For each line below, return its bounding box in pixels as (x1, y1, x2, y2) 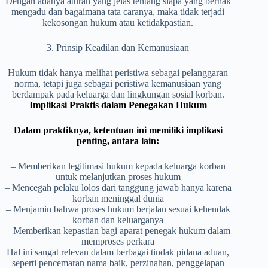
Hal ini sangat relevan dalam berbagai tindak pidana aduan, (7, 247, 230, 258)
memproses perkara (81, 236, 155, 247)
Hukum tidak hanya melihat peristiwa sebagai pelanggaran (8, 68, 229, 78)
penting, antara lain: (77, 136, 160, 147)
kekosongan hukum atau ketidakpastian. (42, 17, 194, 28)
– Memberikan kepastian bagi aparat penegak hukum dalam (5, 226, 230, 236)
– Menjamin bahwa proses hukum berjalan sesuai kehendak (5, 204, 230, 215)
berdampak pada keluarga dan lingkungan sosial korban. (11, 89, 224, 100)
